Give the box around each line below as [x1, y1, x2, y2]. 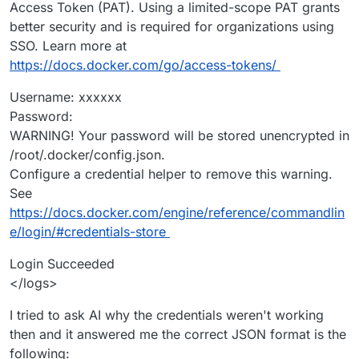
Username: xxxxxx [10, 89, 122, 106]
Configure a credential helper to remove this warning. [10, 166, 333, 183]
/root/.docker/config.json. [10, 147, 165, 163]
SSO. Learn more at [10, 38, 127, 54]
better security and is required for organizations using [10, 18, 334, 35]
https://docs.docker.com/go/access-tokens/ [10, 57, 276, 74]
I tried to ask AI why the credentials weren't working [10, 307, 324, 324]
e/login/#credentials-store [10, 224, 166, 240]
